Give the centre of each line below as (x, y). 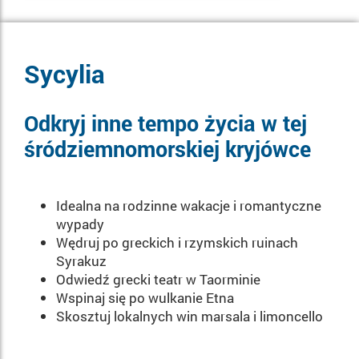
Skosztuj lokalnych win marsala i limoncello (190, 317)
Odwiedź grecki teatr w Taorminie (158, 280)
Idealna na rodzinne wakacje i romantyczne (189, 206)
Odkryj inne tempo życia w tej (165, 122)
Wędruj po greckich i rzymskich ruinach (177, 243)
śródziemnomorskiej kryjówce (167, 148)
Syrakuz (81, 261)
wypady (80, 224)
